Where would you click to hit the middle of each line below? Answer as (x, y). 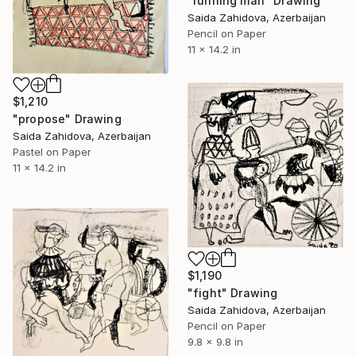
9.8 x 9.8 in (215, 342)
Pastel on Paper (52, 151)
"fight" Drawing (233, 293)
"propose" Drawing (67, 118)
